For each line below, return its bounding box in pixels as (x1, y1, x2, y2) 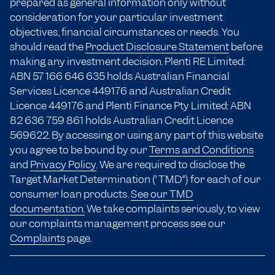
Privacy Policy (30, 158, 96, 172)
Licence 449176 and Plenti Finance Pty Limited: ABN (10, 99, 251, 113)
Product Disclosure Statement (85, 40, 229, 54)
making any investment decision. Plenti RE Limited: (10, 55, 245, 69)
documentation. (10, 202, 85, 216)
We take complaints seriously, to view (85, 202, 260, 216)
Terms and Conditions (149, 143, 254, 157)
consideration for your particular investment (10, 10, 223, 25)
